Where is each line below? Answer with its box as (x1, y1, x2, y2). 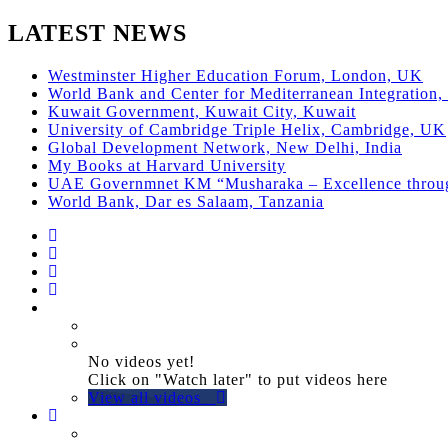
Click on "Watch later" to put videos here (88, 370, 388, 388)
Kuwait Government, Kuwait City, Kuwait (48, 102, 356, 120)
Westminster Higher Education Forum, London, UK (48, 66, 423, 84)
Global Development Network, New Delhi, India (48, 138, 402, 156)
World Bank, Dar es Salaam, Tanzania (48, 192, 324, 210)
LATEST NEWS (8, 19, 187, 46)
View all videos (88, 388, 201, 406)
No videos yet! (88, 352, 195, 370)
